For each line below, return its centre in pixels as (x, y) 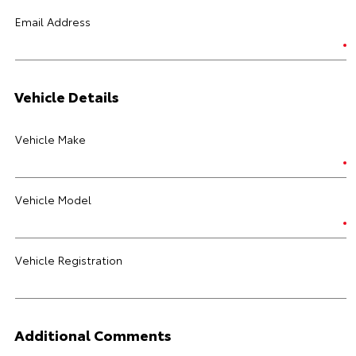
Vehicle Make (50, 139)
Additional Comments (93, 335)
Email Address (53, 21)
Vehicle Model (53, 199)
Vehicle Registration (69, 260)
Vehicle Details (67, 96)
